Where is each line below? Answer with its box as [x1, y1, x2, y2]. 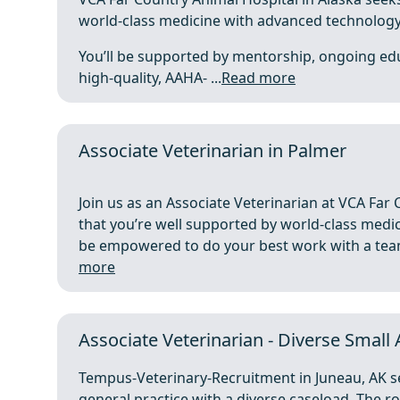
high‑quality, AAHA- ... [79, 68, 221, 87]
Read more [221, 68, 296, 87]
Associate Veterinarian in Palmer [79, 138, 346, 162]
